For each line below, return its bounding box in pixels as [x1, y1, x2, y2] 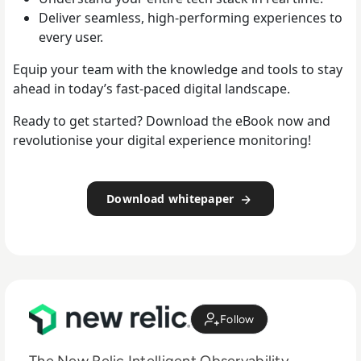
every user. [39, 28, 103, 47]
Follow [220, 312, 255, 326]
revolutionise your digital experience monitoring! [13, 131, 311, 150]
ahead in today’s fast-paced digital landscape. [13, 80, 290, 98]
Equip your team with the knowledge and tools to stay [13, 60, 342, 79]
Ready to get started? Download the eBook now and [13, 112, 330, 131]
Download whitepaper [106, 191, 238, 207]
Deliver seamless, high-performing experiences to [39, 9, 342, 27]
